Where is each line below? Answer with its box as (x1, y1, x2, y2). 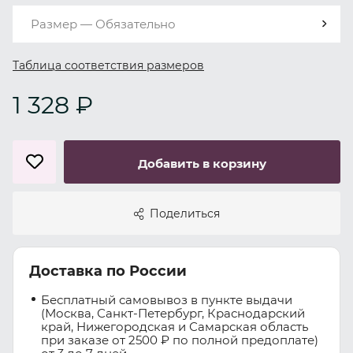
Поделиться (149, 206, 220, 221)
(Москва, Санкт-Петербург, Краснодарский (41, 306, 305, 321)
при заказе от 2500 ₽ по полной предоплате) (41, 333, 318, 347)
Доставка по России (29, 262, 187, 280)
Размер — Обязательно (31, 16, 176, 32)
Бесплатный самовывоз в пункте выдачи (41, 292, 292, 307)
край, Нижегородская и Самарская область (41, 319, 308, 334)
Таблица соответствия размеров (13, 58, 204, 72)
